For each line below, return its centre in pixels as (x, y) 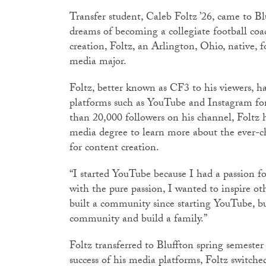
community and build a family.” (139, 220)
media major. (101, 63)
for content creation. (117, 149)
